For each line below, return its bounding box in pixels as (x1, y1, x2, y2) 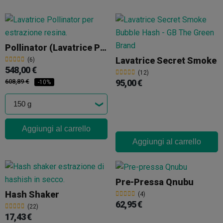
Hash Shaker (5, 189, 59, 200)
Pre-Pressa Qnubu (115, 176, 194, 187)
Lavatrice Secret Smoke (115, 55, 217, 66)
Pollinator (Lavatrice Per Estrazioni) (100, 42, 107, 53)
